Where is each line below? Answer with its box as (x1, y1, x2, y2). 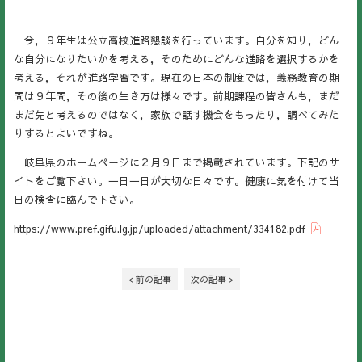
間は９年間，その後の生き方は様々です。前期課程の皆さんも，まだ (14, 89, 339, 103)
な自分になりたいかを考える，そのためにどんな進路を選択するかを (14, 52, 339, 65)
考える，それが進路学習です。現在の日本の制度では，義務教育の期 (14, 70, 339, 84)
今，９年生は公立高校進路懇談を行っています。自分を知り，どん (14, 33, 339, 47)
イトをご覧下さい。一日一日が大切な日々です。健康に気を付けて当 (14, 173, 339, 187)
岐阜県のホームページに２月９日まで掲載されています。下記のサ (14, 154, 339, 169)
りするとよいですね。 (14, 126, 119, 140)
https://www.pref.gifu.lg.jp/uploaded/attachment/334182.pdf (14, 221, 305, 235)
